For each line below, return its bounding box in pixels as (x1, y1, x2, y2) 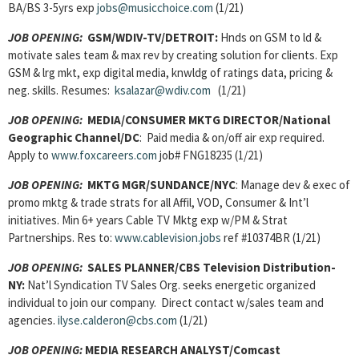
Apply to (8, 147, 51, 163)
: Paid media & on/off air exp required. (139, 130, 325, 145)
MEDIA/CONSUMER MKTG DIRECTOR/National (83, 112, 330, 127)
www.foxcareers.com (51, 147, 157, 163)
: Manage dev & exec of (236, 177, 350, 192)
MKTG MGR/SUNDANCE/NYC (83, 177, 236, 192)
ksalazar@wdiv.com (115, 83, 211, 98)
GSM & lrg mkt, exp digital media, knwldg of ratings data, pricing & (8, 65, 333, 80)
